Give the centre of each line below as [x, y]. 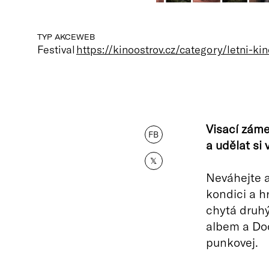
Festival [56, 49]
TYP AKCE [57, 37]
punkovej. [232, 242]
